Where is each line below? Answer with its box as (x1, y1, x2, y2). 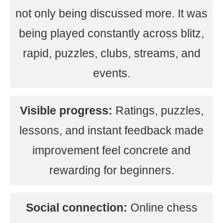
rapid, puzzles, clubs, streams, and (22, 47, 201, 60)
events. (93, 67, 130, 80)
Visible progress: (19, 104, 112, 117)
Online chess (127, 201, 198, 214)
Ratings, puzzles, (112, 104, 204, 117)
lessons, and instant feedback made (19, 124, 204, 137)
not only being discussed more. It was (15, 7, 208, 20)
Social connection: (25, 201, 127, 214)
